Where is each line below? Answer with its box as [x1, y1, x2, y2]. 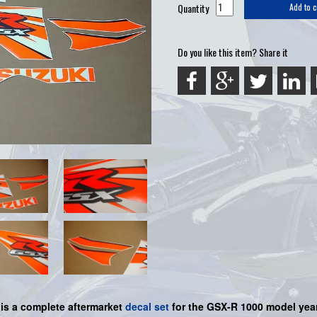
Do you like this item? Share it [178, 45, 288, 60]
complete [21, 299, 68, 314]
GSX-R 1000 [207, 299, 266, 314]
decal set [125, 299, 169, 314]
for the [169, 299, 207, 314]
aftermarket [68, 299, 122, 314]
